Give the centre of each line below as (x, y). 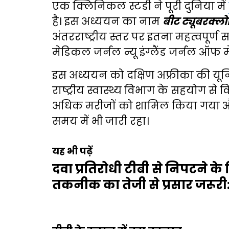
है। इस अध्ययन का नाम (107, 21)
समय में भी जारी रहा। (101, 121)
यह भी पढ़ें (72, 151)
